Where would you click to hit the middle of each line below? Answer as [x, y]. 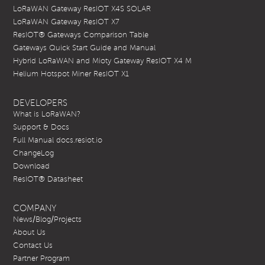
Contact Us [33, 246]
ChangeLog [34, 153]
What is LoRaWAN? [47, 114]
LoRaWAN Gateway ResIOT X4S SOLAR [82, 9]
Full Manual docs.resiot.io [58, 140]
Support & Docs [41, 127]
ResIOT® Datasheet [48, 180]
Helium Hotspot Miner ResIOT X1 [71, 74]
